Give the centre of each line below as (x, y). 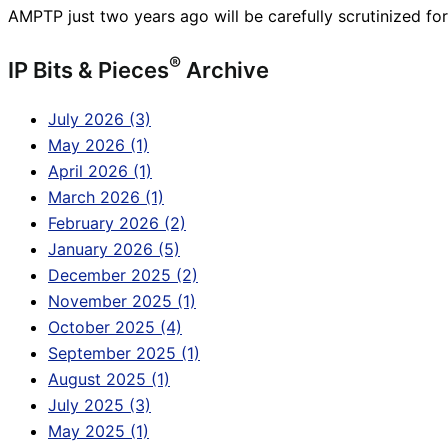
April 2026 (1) (100, 171)
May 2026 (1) (98, 145)
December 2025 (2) (123, 275)
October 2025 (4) (115, 327)
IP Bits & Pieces (88, 69)
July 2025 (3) (99, 405)
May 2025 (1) (98, 431)
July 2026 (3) (99, 119)
